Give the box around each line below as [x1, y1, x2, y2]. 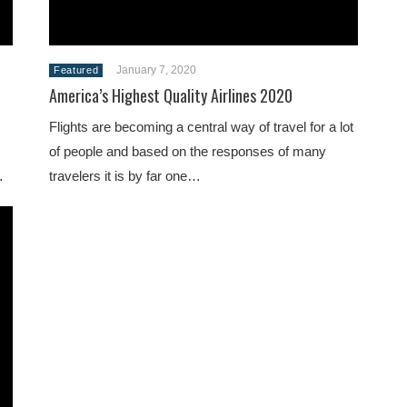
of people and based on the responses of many [49, 144, 326, 159]
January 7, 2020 [116, 64, 197, 76]
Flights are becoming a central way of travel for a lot [49, 119, 353, 134]
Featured [54, 65, 99, 75]
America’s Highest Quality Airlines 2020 [49, 84, 293, 107]
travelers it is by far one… [49, 168, 201, 184]
